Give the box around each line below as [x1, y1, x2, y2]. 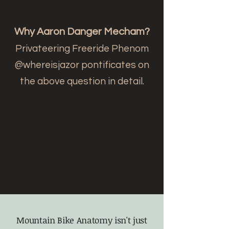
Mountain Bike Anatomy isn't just [16, 214, 147, 226]
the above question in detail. [19, 76, 144, 86]
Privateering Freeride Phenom [15, 43, 149, 54]
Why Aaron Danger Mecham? [14, 27, 150, 37]
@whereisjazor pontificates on [14, 60, 149, 70]
